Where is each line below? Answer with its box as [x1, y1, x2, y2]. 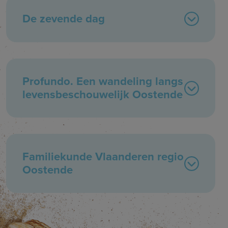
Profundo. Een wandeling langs [22, 73, 183, 90]
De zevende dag [22, 10, 105, 27]
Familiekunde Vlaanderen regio [22, 148, 184, 165]
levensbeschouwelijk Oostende [22, 86, 183, 103]
